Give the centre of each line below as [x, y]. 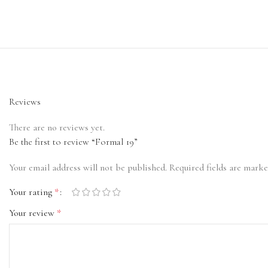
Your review [33, 213]
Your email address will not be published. [88, 168]
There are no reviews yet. [57, 128]
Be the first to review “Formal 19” [73, 142]
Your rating [32, 192]
